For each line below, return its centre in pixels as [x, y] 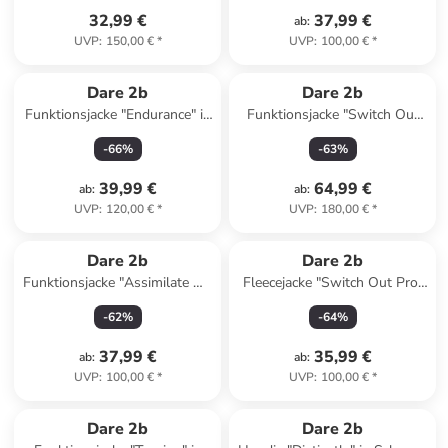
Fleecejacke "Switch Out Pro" [332, 282]
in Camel [332, 302]
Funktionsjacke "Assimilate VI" [118, 282]
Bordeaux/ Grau [118, 134]
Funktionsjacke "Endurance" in [117, 114]
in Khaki [118, 302]
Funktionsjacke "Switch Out [332, 114]
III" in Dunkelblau [333, 134]
